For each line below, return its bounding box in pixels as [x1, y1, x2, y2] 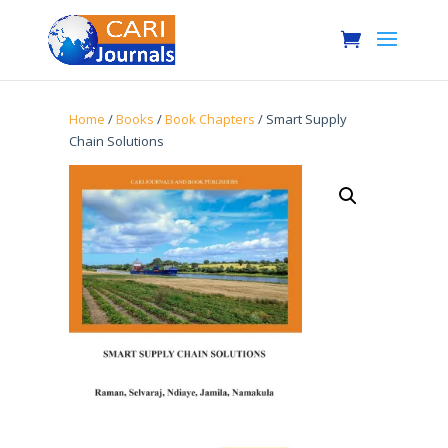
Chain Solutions [68, 132, 164, 150]
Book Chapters [164, 110, 255, 128]
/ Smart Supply [254, 110, 347, 128]
